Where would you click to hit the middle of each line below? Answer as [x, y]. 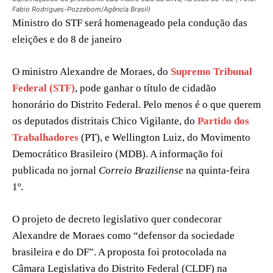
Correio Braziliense [141, 170]
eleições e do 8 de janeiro [67, 39]
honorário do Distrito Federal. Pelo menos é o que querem [136, 104]
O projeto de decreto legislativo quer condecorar [117, 219]
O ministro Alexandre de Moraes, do [90, 71]
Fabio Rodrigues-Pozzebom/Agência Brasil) [81, 9]
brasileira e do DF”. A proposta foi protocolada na [119, 252]
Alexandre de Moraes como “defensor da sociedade [123, 235]
